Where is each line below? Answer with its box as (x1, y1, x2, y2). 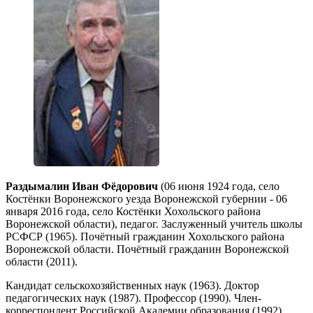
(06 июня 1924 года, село (158, 180, 279, 192)
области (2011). (6, 255, 78, 268)
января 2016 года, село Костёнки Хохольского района (6, 205, 261, 217)
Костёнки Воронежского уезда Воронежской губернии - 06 (6, 192, 287, 205)
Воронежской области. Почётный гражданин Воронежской (6, 242, 289, 255)
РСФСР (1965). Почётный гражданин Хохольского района (6, 230, 284, 242)
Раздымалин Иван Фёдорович (6, 180, 158, 192)
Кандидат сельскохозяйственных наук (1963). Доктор (6, 279, 259, 291)
